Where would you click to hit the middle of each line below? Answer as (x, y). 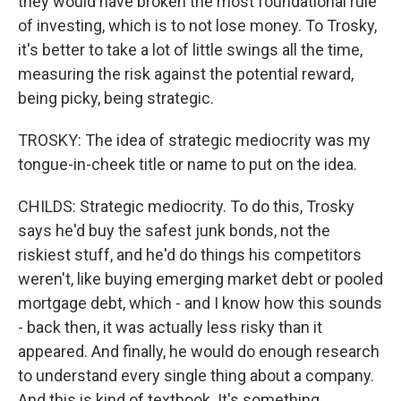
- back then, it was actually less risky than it (170, 327)
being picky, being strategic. (116, 98)
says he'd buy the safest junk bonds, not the (174, 230)
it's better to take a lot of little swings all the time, (190, 50)
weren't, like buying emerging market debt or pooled (200, 279)
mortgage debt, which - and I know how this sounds (200, 303)
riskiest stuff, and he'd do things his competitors (190, 255)
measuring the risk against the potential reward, (186, 74)
